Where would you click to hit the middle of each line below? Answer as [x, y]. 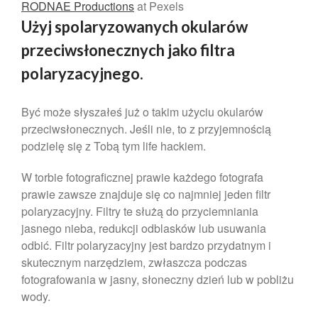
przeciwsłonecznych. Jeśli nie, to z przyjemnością [146, 128]
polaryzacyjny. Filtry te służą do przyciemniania [140, 211]
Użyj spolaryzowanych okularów [135, 26]
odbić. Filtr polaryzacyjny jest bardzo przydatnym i [146, 245]
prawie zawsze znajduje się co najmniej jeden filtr [146, 194]
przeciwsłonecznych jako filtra [128, 50]
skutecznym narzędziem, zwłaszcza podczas [134, 262]
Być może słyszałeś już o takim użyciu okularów [142, 111]
